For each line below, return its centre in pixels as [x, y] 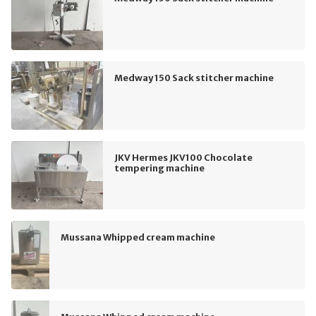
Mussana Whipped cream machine [138, 237]
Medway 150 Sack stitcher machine [194, 77]
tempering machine [159, 168]
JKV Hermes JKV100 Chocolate [183, 157]
